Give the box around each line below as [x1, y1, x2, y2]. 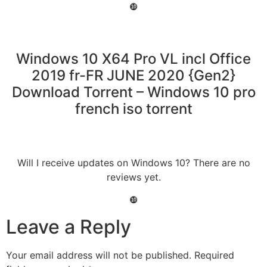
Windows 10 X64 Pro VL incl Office [16, 49, 251, 67]
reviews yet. [106, 170, 161, 183]
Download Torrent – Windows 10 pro [11, 83, 256, 101]
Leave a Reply [6, 215, 131, 238]
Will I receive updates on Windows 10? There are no [17, 156, 250, 169]
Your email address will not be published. [6, 249, 191, 261]
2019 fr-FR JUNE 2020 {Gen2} [32, 66, 235, 84]
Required [194, 249, 234, 261]
